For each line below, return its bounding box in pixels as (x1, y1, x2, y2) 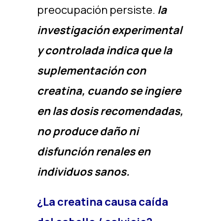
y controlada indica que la (37, 43, 172, 58)
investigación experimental (37, 23, 182, 37)
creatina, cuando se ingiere (37, 83, 181, 98)
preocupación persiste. (37, 2, 155, 17)
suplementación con (37, 63, 146, 78)
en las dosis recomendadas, (37, 104, 184, 118)
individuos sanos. (37, 164, 130, 179)
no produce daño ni (37, 124, 139, 139)
